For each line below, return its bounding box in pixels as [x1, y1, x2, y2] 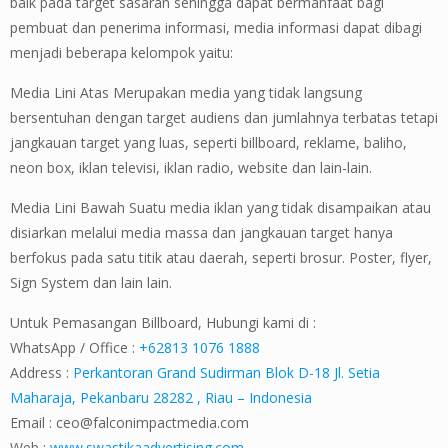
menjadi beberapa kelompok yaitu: [10, 42, 233, 62]
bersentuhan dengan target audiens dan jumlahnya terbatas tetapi [10, 107, 438, 127]
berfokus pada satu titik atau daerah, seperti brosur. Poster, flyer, [10, 247, 432, 267]
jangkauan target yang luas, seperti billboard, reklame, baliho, [10, 132, 407, 152]
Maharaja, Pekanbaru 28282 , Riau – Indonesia [10, 387, 312, 407]
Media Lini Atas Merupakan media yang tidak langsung [10, 82, 362, 102]
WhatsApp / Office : [10, 337, 139, 357]
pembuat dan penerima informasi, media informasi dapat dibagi [10, 17, 422, 37]
